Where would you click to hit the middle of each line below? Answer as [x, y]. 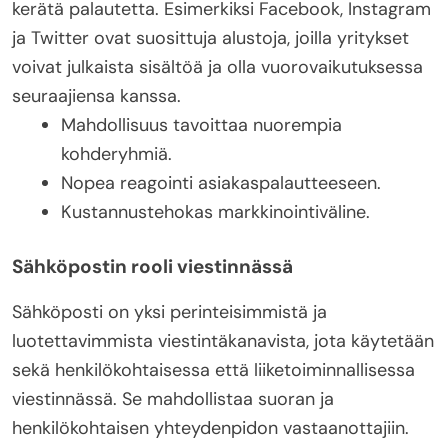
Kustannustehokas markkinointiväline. [215, 212]
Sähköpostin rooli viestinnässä [152, 267]
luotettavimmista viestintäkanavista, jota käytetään [223, 341]
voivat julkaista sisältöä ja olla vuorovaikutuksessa [217, 67]
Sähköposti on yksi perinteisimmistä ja [169, 312]
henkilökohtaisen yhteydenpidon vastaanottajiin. [210, 428]
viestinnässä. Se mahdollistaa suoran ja [173, 399]
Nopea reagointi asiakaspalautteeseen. [221, 183]
